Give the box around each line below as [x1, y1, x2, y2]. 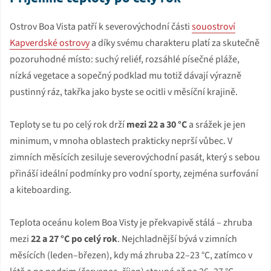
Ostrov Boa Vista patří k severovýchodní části [10, 19, 192, 33]
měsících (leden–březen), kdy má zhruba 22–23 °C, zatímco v [10, 248, 252, 262]
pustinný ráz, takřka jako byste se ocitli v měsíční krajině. [10, 85, 238, 99]
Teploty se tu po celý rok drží [10, 117, 126, 131]
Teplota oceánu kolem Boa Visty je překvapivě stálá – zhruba [10, 215, 252, 229]
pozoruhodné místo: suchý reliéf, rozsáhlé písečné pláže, [10, 52, 240, 66]
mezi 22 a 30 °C [126, 117, 187, 131]
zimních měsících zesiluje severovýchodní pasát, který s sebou [10, 150, 260, 164]
